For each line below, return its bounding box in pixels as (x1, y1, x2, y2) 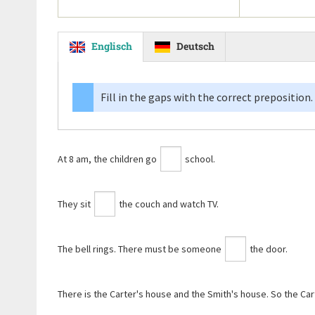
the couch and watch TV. (117, 198, 219, 210)
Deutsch (176, 39, 214, 53)
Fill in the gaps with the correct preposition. (101, 90, 313, 104)
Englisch (91, 39, 132, 53)
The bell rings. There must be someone (58, 243, 224, 255)
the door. (247, 243, 288, 255)
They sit (58, 198, 93, 210)
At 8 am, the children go (58, 153, 159, 165)
